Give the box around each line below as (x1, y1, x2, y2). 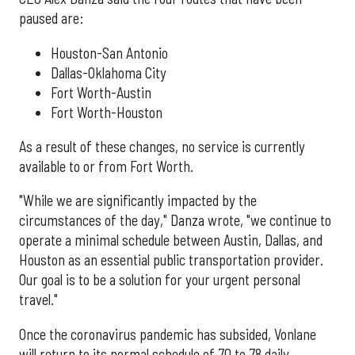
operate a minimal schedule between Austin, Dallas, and (19, 231, 323, 250)
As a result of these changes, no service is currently (19, 137, 305, 155)
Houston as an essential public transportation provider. (19, 251, 323, 269)
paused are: (19, 10, 84, 28)
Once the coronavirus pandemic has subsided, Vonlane (19, 325, 316, 343)
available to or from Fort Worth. (19, 157, 193, 175)
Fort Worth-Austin (51, 83, 151, 101)
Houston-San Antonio (51, 44, 168, 62)
